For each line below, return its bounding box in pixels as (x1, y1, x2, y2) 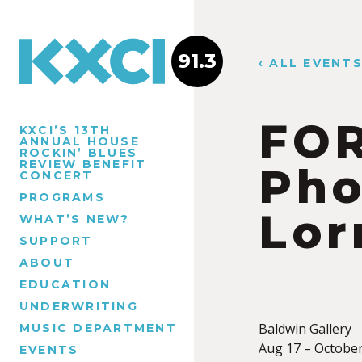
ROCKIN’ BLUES (19, 145, 138, 160)
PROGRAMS (19, 189, 105, 204)
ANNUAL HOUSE (19, 133, 140, 149)
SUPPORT (19, 233, 93, 248)
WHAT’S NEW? (19, 211, 130, 226)
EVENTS (19, 342, 79, 357)
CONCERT (19, 167, 94, 183)
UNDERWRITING (19, 298, 138, 314)
